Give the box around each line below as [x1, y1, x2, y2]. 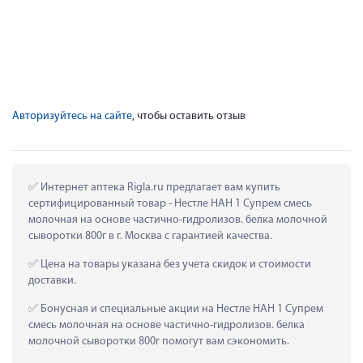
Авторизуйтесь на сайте [12, 109, 132, 122]
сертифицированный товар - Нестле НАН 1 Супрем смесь [28, 197, 312, 210]
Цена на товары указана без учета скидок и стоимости [38, 258, 311, 271]
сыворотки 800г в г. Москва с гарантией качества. [28, 229, 272, 242]
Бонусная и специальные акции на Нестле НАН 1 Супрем [38, 302, 323, 315]
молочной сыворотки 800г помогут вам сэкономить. [28, 335, 289, 348]
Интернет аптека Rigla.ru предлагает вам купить [38, 181, 280, 194]
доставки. [28, 274, 76, 287]
